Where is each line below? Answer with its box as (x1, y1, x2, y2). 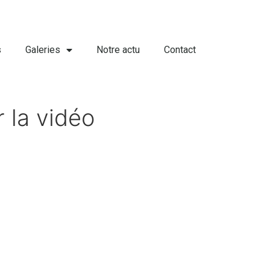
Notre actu (96, 43, 140, 55)
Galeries (25, 43, 61, 55)
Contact (164, 43, 196, 55)
